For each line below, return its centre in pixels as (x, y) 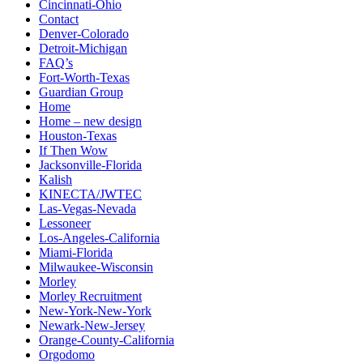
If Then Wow (73, 151)
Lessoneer (65, 224)
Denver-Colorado (84, 34)
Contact (59, 19)
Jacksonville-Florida (90, 165)
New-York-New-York (95, 311)
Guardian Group (81, 92)
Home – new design (90, 122)
